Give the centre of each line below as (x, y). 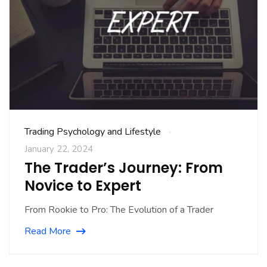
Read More (48, 232)
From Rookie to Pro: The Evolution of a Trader (119, 210)
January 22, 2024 (59, 149)
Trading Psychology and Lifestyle (93, 132)
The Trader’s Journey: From (124, 168)
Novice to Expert (83, 186)
